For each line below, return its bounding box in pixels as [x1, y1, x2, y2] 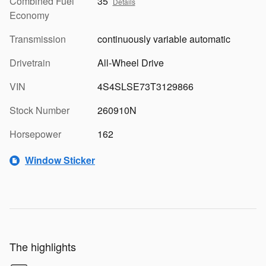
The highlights [9, 238, 76, 254]
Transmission [9, 31, 66, 46]
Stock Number [9, 103, 69, 117]
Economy [9, 8, 49, 22]
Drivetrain [9, 55, 50, 69]
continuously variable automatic [97, 31, 230, 46]
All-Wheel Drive [97, 55, 164, 69]
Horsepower [9, 126, 61, 141]
